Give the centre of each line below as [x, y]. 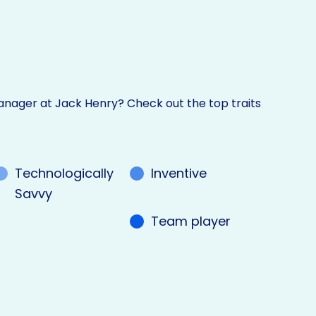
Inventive [178, 174]
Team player [190, 221]
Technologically [65, 174]
